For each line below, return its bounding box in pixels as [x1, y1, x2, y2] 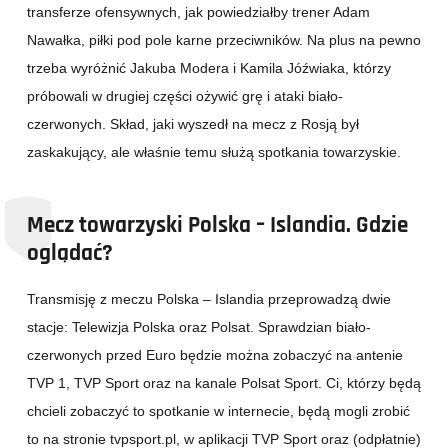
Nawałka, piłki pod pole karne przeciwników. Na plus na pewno [27, 31, 421, 48]
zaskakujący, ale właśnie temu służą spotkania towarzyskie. [27, 143, 405, 160]
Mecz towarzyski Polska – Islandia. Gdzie [27, 209, 408, 240]
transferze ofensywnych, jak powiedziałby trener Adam [27, 3, 370, 20]
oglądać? [27, 237, 113, 268]
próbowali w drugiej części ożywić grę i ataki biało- [27, 87, 343, 104]
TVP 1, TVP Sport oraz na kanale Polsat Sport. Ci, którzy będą [27, 374, 421, 391]
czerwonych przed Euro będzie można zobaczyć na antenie [27, 346, 403, 363]
